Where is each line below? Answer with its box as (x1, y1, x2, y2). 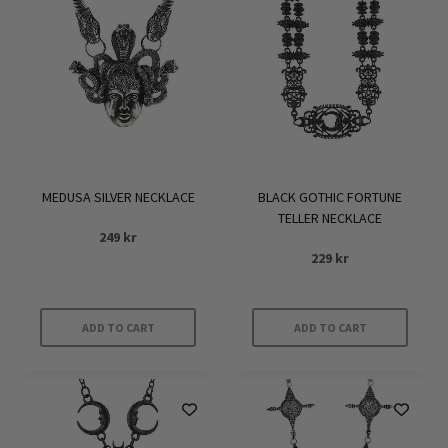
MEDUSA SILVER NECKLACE (41, 188, 195, 206)
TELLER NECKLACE (278, 209, 382, 227)
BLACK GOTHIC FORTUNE (258, 188, 402, 206)
